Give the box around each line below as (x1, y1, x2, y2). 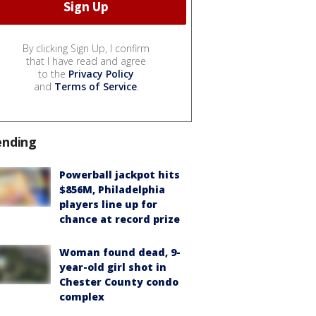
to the (38, 66, 68, 80)
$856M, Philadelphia (59, 182, 165, 196)
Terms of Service (54, 79, 137, 93)
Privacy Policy (68, 66, 134, 80)
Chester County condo (59, 274, 178, 288)
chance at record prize (59, 212, 180, 226)
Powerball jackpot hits (59, 167, 180, 181)
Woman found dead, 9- (59, 245, 181, 259)
